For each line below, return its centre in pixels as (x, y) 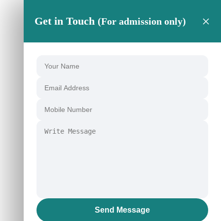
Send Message (122, 210)
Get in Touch (66, 21)
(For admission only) (142, 21)
